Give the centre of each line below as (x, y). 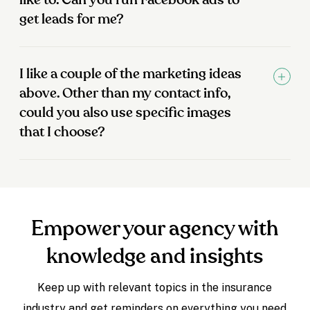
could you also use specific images (126, 113)
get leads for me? (72, 20)
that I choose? (63, 133)
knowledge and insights (155, 257)
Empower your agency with (155, 229)
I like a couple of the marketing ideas (131, 74)
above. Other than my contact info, (125, 94)
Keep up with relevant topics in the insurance (155, 288)
